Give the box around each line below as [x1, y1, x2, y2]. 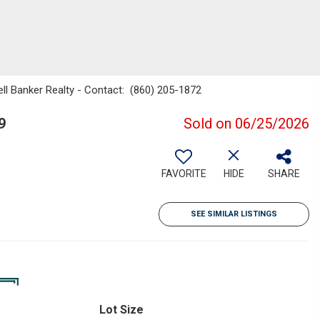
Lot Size [99, 303, 144, 316]
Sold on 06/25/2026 [184, 115, 309, 132]
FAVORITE [161, 168, 206, 179]
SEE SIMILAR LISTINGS [191, 209, 277, 219]
